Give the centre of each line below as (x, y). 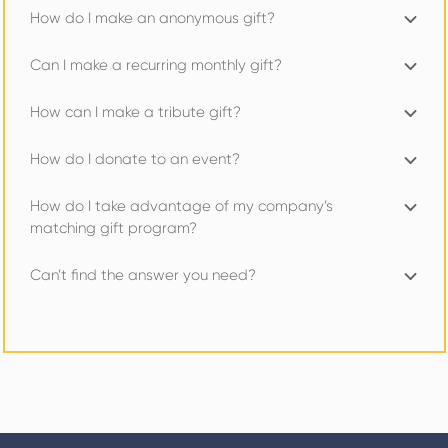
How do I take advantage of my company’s (181, 206)
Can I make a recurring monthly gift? (155, 65)
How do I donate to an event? (134, 159)
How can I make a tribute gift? (135, 112)
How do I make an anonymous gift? (152, 18)
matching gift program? (113, 228)
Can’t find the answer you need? (142, 275)
